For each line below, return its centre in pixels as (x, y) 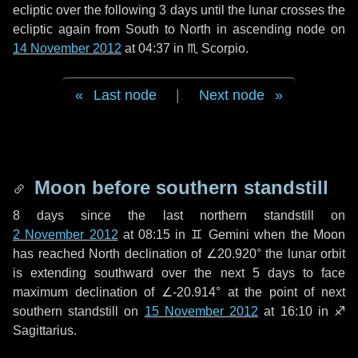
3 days (178, 10)
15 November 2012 (201, 311)
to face (320, 273)
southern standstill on (79, 311)
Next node (232, 95)
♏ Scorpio (216, 48)
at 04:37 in (154, 48)
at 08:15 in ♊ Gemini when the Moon (232, 235)
